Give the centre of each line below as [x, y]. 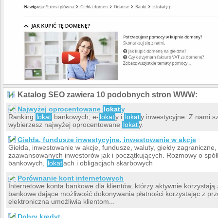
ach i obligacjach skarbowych [108, 163]
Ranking [22, 117]
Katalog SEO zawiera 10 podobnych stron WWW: [108, 94]
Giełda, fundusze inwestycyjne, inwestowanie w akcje [107, 139]
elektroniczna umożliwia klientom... [62, 201]
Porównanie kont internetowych [71, 178]
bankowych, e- [75, 117]
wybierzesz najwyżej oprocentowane [65, 124]
